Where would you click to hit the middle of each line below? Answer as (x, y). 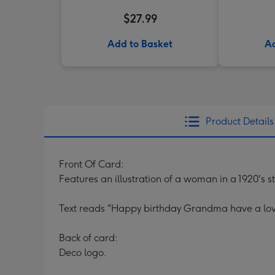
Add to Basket (140, 44)
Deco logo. (83, 253)
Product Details (239, 121)
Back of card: (88, 238)
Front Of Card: (91, 164)
